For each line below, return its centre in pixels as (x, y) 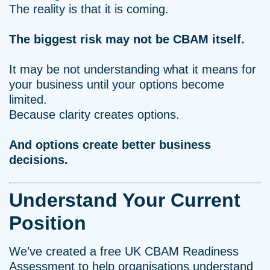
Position (48, 223)
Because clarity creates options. (94, 115)
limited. (28, 99)
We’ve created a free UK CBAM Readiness (124, 251)
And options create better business (110, 145)
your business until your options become (117, 84)
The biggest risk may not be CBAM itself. (127, 39)
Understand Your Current (125, 200)
